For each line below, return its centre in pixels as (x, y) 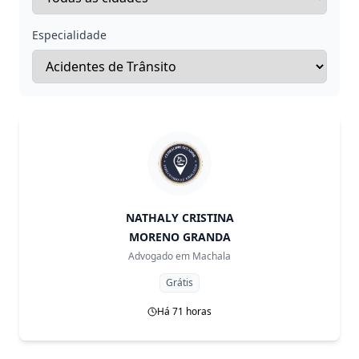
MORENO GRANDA (179, 237)
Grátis (179, 282)
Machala (212, 256)
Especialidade (69, 35)
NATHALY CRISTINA (179, 218)
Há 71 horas (184, 311)
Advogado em (159, 256)
